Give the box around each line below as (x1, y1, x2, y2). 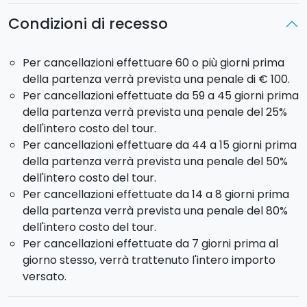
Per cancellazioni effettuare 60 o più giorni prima (22, 54, 284, 71)
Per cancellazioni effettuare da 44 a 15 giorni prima (22, 136, 297, 153)
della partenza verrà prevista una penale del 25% (22, 103, 287, 120)
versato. (22, 268, 66, 284)
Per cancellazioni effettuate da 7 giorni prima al (22, 235, 278, 251)
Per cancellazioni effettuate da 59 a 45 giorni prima (22, 87, 299, 103)
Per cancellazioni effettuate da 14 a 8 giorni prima (22, 186, 289, 202)
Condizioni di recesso (8, 12, 168, 34)
